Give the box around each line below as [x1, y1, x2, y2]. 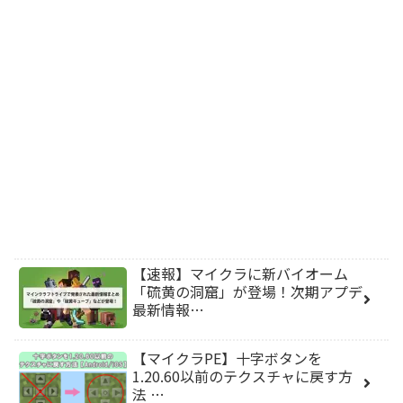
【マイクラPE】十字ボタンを [132, 346, 322, 369]
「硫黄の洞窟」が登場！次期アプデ [132, 281, 363, 303]
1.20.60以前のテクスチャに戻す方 [132, 364, 353, 387]
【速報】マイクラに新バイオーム [132, 263, 348, 285]
